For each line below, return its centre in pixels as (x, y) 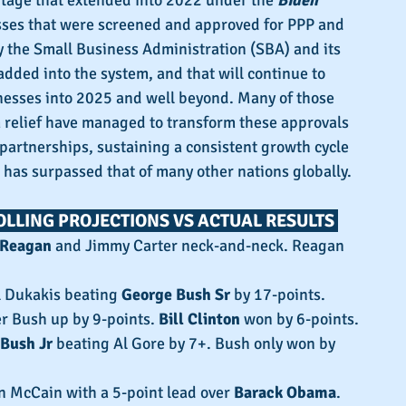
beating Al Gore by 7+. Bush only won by (196, 344)
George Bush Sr (176, 295)
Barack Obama (285, 393)
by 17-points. (278, 295)
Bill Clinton (199, 319)
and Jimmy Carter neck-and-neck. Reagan (200, 246)
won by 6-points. (300, 319)
